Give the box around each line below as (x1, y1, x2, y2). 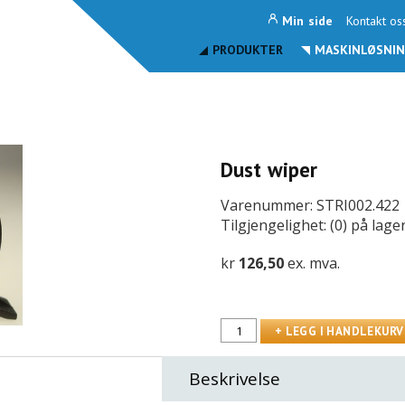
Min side (282, 13, 333, 29)
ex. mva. (287, 253, 340, 273)
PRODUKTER (212, 42, 283, 58)
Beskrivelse (189, 366, 281, 391)
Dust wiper (221, 156, 317, 183)
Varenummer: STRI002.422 (221, 195, 400, 215)
